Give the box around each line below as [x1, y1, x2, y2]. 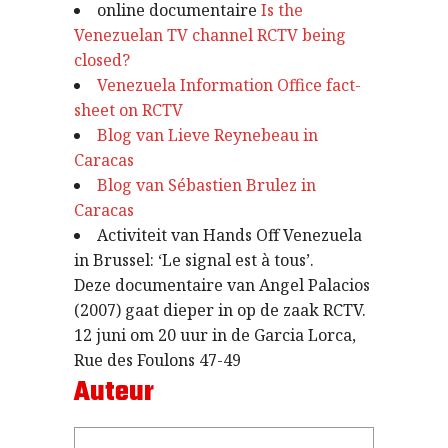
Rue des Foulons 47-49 [74, 349, 241, 371]
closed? [74, 49, 130, 71]
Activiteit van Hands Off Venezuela [97, 224, 362, 246]
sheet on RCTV [74, 99, 183, 121]
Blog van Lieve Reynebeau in [97, 124, 318, 146]
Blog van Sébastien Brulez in [97, 174, 316, 196]
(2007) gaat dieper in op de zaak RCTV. [74, 299, 366, 321]
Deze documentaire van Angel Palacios [74, 274, 370, 296]
